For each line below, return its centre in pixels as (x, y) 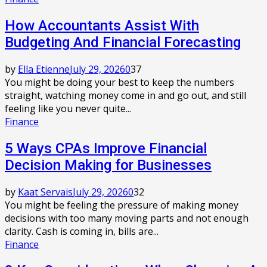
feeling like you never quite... (68, 108)
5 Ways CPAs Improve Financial (106, 148)
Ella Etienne (44, 69)
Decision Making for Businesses (108, 165)
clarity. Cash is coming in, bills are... (82, 231)
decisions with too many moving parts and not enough (127, 218)
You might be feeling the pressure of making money (122, 205)
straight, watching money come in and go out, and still (125, 95)
